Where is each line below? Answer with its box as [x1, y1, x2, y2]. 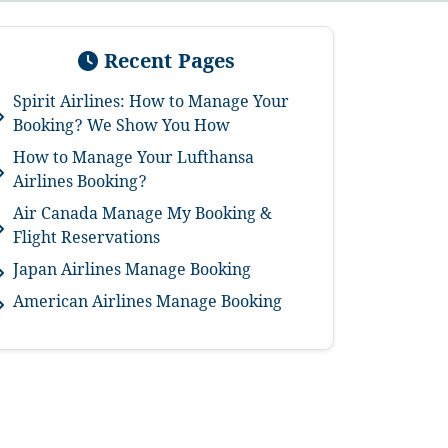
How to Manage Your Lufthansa [13, 148, 254, 173]
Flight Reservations [13, 228, 160, 253]
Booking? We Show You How [13, 116, 230, 141]
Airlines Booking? [13, 172, 147, 197]
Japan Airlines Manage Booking [13, 260, 251, 285]
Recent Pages [97, 49, 235, 81]
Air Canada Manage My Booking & [13, 204, 272, 229]
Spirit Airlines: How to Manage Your [13, 92, 289, 117]
